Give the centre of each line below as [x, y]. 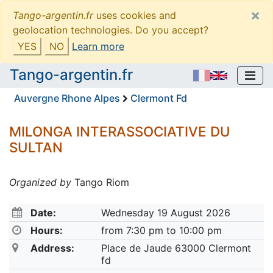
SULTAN [36, 147]
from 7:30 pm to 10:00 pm [161, 230]
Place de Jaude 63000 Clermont [176, 248]
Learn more [98, 46]
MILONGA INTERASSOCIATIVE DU [120, 131]
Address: [53, 248]
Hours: [47, 230]
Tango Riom [100, 182]
